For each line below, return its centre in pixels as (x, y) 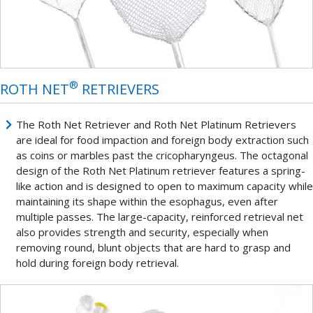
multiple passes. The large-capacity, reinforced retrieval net (159, 216)
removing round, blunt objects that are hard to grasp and (153, 247)
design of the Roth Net (71, 170)
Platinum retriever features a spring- (217, 170)
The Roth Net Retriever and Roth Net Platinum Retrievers (156, 124)
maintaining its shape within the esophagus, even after (147, 201)
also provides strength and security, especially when (142, 232)
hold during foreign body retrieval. (97, 262)
